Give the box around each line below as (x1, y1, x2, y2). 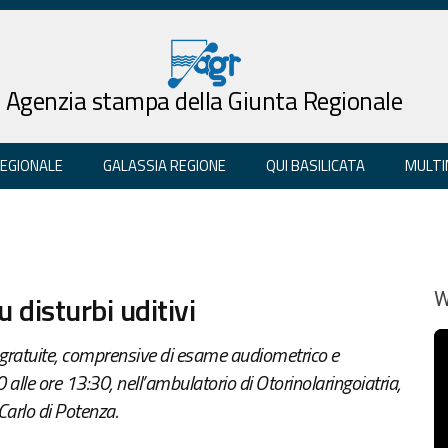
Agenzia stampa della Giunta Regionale (5, 81, 403, 120)
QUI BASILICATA (266, 153, 365, 177)
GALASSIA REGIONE (103, 153, 226, 177)
